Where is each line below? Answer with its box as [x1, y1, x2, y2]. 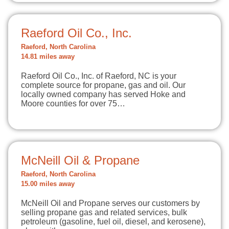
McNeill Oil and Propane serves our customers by [21, 199, 200, 208]
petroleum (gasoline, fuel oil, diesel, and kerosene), [21, 217, 205, 226]
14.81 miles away [21, 53, 75, 60]
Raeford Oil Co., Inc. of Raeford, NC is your [21, 72, 176, 80]
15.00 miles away [21, 180, 75, 188]
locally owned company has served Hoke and [21, 90, 186, 99]
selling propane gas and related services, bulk [21, 208, 187, 217]
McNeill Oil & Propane [21, 153, 140, 167]
